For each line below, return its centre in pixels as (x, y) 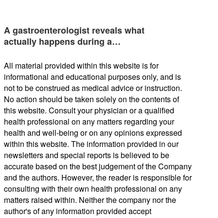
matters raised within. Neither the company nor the (90, 200)
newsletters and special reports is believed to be (87, 155)
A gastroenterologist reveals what (74, 30)
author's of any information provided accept (78, 211)
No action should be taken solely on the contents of (91, 99)
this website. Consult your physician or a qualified (89, 110)
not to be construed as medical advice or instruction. (93, 88)
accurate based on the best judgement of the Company (98, 166)
